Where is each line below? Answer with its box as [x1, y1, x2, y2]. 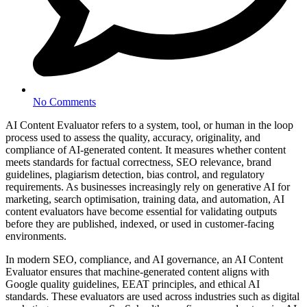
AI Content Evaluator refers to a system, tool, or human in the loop [5, 119, 293, 131]
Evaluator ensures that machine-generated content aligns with [5, 265, 269, 278]
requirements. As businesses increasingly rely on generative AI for [5, 180, 290, 193]
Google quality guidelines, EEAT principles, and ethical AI [5, 278, 260, 290]
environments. [5, 230, 66, 242]
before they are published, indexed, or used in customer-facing [5, 217, 274, 230]
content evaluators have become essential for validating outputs [5, 205, 277, 217]
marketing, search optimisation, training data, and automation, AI [5, 193, 284, 205]
